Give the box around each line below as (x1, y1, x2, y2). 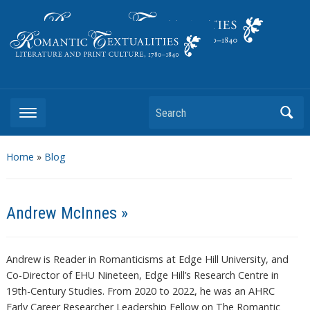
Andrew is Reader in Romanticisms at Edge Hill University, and (6, 253, 289, 266)
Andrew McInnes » (6, 203, 128, 224)
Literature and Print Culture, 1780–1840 (6, 73, 189, 88)
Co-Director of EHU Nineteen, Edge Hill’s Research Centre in (6, 268, 279, 282)
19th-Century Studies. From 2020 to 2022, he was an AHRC (6, 284, 275, 298)
